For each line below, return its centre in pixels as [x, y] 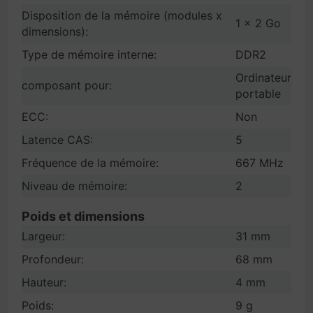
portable [258, 94]
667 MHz [260, 163]
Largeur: [43, 236]
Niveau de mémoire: [74, 186]
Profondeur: [53, 259]
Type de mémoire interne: [89, 54]
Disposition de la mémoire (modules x [122, 15]
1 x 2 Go [258, 23]
